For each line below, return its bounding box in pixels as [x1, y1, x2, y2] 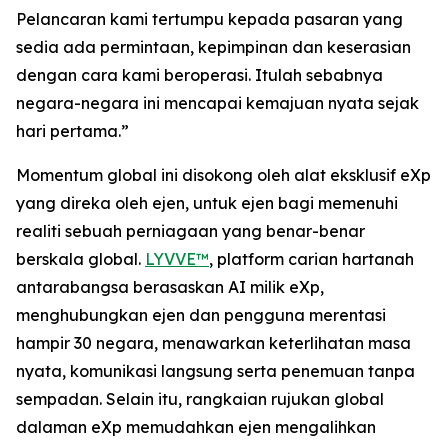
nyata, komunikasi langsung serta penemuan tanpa [16, 361, 415, 382]
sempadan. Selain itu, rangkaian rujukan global [16, 389, 384, 410]
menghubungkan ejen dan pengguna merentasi [16, 305, 386, 326]
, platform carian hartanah [209, 249, 414, 270]
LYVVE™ [145, 249, 209, 270]
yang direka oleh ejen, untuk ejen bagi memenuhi [16, 193, 398, 214]
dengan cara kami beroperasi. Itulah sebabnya [16, 65, 383, 86]
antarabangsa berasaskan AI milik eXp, [16, 277, 324, 298]
